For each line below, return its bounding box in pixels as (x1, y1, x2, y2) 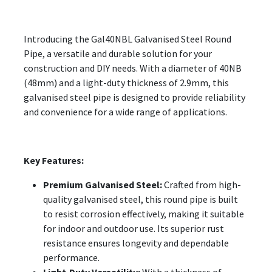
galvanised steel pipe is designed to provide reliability (24, 90, 245, 103)
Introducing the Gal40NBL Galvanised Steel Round (24, 32, 231, 45)
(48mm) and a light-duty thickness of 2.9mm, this (24, 76, 229, 89)
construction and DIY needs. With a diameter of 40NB (24, 61, 242, 74)
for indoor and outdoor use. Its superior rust (43, 222, 224, 234)
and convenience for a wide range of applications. (24, 105, 227, 118)
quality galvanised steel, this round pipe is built (43, 192, 238, 205)
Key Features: (24, 154, 84, 166)
